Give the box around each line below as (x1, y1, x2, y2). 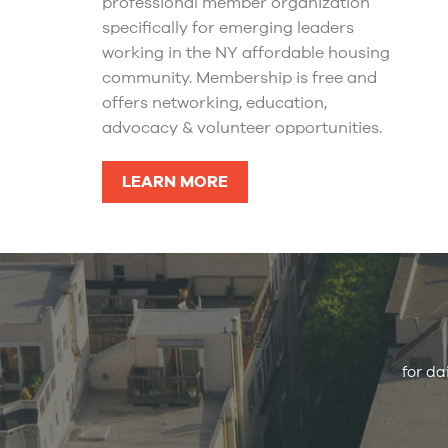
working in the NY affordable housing (102, 42, 390, 65)
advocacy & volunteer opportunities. (102, 117, 382, 140)
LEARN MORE (122, 171, 228, 194)
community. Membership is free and (102, 67, 377, 90)
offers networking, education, (102, 92, 327, 115)
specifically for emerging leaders (102, 17, 354, 40)
